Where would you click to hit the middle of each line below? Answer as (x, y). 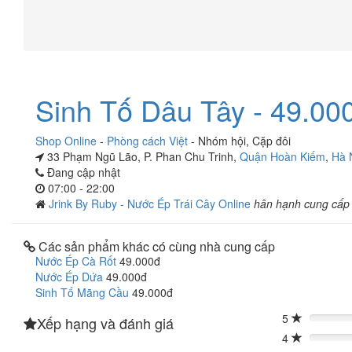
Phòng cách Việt (147, 141)
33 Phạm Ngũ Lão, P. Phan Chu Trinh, (142, 156)
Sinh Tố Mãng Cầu (82, 292)
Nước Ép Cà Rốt (76, 261)
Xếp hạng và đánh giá (105, 323)
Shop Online (66, 141)
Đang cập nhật (82, 172)
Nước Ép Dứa (69, 277)
